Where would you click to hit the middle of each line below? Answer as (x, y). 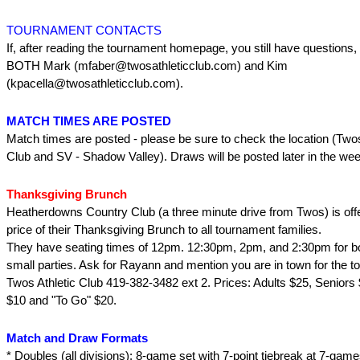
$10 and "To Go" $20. (61, 300)
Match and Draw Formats (77, 338)
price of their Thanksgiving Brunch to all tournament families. (164, 229)
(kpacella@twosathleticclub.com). (95, 83)
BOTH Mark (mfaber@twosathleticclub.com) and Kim (147, 65)
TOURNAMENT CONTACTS (84, 30)
